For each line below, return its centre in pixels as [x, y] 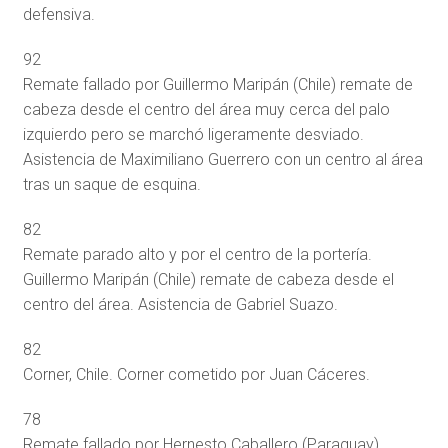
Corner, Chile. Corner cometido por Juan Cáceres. [196, 375]
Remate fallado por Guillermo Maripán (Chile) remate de [217, 85]
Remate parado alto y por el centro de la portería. [197, 255]
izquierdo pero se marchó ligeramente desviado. [193, 135]
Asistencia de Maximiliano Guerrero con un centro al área [222, 160]
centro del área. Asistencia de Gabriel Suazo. [180, 305]
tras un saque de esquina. [111, 185]
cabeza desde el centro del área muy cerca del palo [206, 110]
